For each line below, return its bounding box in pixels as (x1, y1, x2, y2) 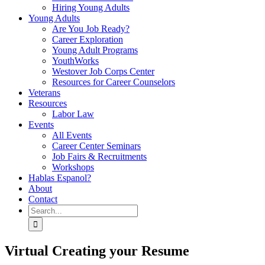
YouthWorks (52, 56, 99, 66)
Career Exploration (52, 34, 123, 44)
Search (28, 204, 53, 214)
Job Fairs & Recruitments (52, 151, 147, 161)
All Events (52, 130, 92, 140)
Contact (28, 194, 57, 204)
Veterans (28, 88, 60, 98)
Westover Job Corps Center (52, 66, 154, 76)
